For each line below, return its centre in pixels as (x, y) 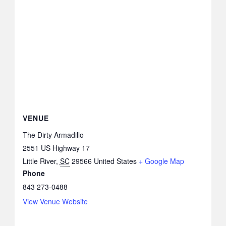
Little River (39, 161)
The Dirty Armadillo (53, 135)
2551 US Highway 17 (56, 148)
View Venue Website (55, 202)
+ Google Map (161, 161)
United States (115, 161)
